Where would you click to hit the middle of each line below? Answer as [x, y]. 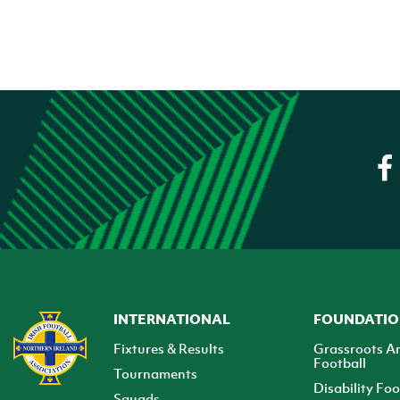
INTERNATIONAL [171, 318]
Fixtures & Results [168, 348]
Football [339, 362]
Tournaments [155, 373]
